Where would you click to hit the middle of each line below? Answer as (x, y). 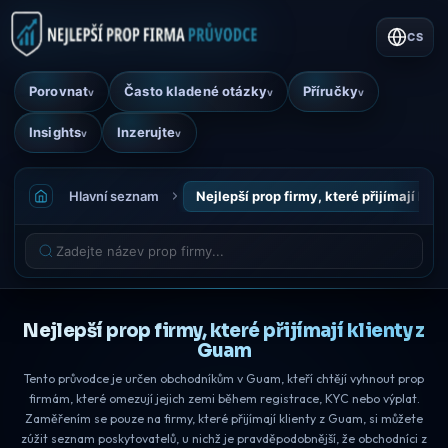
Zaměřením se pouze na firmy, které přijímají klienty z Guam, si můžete (224, 418)
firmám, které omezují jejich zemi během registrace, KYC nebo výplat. (224, 398)
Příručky (330, 91)
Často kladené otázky (195, 91)
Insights (55, 132)
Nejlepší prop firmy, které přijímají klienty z (224, 330)
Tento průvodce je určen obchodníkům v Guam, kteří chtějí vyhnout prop (224, 378)
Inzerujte (146, 132)
